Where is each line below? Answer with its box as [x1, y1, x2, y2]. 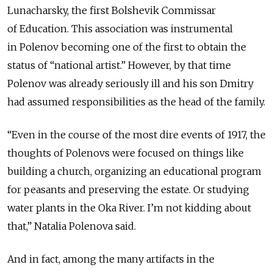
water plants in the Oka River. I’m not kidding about [7, 201, 251, 214]
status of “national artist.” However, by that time [7, 58, 231, 71]
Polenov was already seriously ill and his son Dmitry [7, 77, 253, 90]
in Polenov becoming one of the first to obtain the [7, 40, 246, 53]
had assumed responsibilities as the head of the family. [7, 95, 265, 108]
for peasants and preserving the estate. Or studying [7, 183, 249, 196]
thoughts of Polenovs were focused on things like [7, 146, 244, 159]
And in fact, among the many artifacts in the [7, 252, 214, 265]
